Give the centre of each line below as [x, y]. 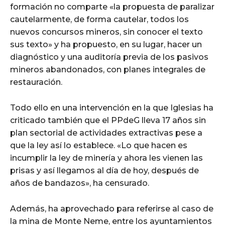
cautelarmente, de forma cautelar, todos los [99, 19]
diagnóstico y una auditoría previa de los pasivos [109, 57]
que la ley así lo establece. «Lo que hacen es [99, 145]
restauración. [36, 82]
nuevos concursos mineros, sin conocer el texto [106, 32]
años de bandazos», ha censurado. [80, 183]
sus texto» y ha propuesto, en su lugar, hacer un [106, 44]
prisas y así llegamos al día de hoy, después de [104, 170]
